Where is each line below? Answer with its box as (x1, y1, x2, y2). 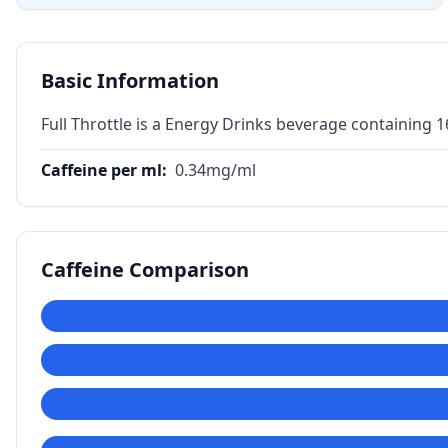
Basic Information (41, 67, 219, 94)
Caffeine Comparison (41, 256, 249, 283)
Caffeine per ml (41, 159, 162, 181)
